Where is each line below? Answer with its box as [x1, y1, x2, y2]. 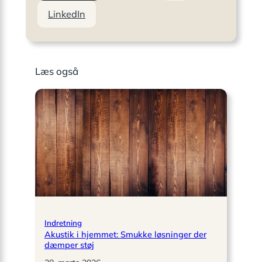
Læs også [35, 65, 78, 78]
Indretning [44, 218, 82, 228]
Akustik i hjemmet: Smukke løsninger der [44, 229, 206, 240]
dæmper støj [44, 239, 94, 251]
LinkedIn [48, 8, 85, 20]
